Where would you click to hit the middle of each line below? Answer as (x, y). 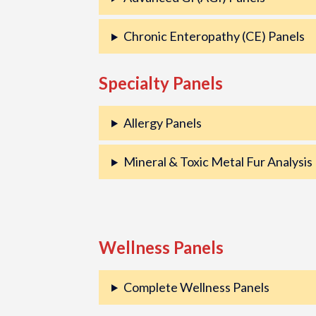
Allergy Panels (162, 122)
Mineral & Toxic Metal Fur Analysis (218, 161)
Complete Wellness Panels (196, 287)
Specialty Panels (161, 83)
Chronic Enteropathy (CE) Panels (214, 36)
